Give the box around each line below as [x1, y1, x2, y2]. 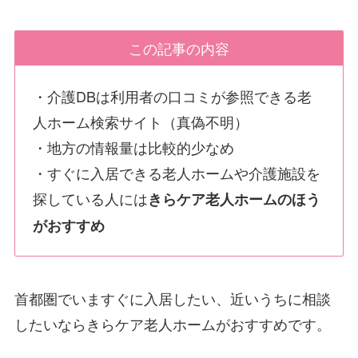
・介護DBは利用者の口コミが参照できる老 [33, 85, 312, 106]
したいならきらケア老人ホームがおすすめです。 [14, 312, 331, 334]
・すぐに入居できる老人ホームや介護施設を [33, 161, 321, 183]
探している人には [33, 187, 149, 209]
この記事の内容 [129, 38, 229, 59]
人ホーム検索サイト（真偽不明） [33, 110, 249, 132]
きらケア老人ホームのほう [148, 188, 321, 209]
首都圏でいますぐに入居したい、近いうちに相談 [14, 287, 331, 308]
